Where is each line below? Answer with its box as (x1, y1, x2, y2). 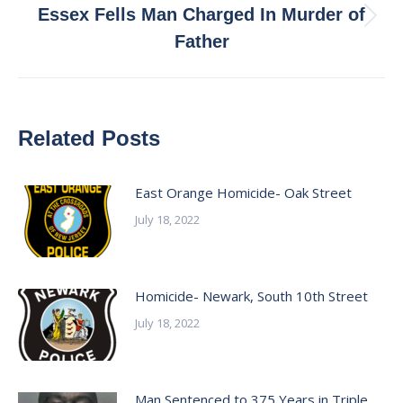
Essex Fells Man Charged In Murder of (38, 4, 365, 24)
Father (174, 31, 229, 51)
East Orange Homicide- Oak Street (135, 184, 352, 201)
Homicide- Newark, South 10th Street (135, 287, 368, 305)
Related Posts (18, 126, 160, 150)
